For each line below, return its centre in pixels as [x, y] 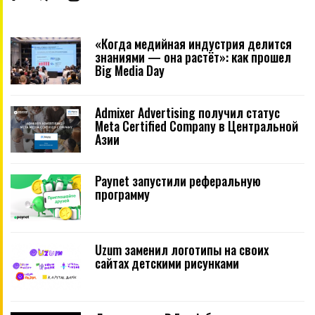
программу [122, 194]
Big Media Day [130, 71]
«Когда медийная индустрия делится [193, 44]
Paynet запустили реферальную [178, 181]
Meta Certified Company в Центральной [197, 126]
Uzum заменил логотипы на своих [182, 250]
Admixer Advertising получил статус [187, 112]
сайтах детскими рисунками [167, 263]
